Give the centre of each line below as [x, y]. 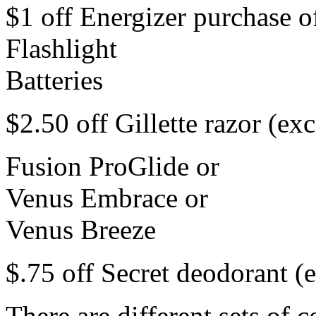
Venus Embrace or [107, 197]
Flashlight [61, 48]
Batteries [54, 80]
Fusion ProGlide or [113, 166]
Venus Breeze [81, 229]
